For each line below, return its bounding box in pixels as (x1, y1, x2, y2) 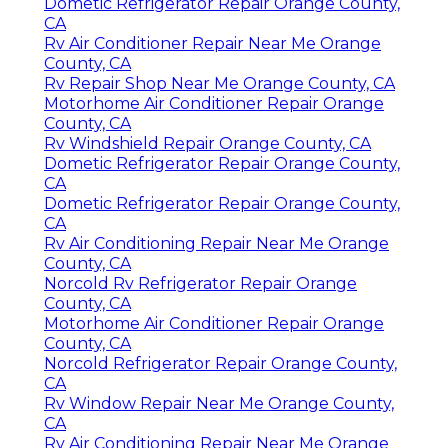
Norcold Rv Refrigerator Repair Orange (44, 273, 357, 293)
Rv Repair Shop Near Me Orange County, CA (44, 73, 395, 93)
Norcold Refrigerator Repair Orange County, (44, 353, 397, 373)
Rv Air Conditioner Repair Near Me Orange (44, 33, 381, 53)
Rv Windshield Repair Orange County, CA (44, 133, 371, 153)
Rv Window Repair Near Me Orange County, (44, 393, 394, 413)
